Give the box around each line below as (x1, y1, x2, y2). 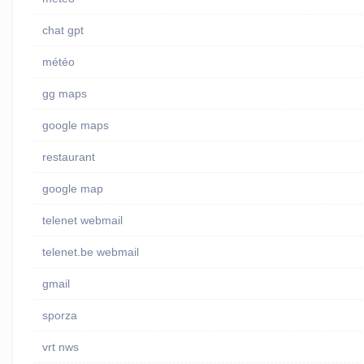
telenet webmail (41, 214, 123, 227)
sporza (41, 309, 77, 323)
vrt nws (41, 340, 79, 354)
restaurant (41, 150, 95, 164)
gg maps (41, 87, 87, 101)
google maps (41, 119, 109, 132)
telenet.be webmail (41, 245, 139, 259)
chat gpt (41, 24, 84, 37)
